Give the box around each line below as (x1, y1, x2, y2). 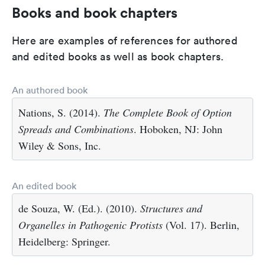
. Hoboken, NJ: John (134, 122, 222, 136)
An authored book (12, 84, 88, 96)
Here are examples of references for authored (12, 34, 238, 47)
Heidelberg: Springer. (18, 234, 111, 248)
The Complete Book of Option (104, 105, 232, 119)
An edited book (12, 180, 76, 192)
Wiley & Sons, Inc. (18, 138, 101, 153)
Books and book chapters (12, 4, 177, 21)
